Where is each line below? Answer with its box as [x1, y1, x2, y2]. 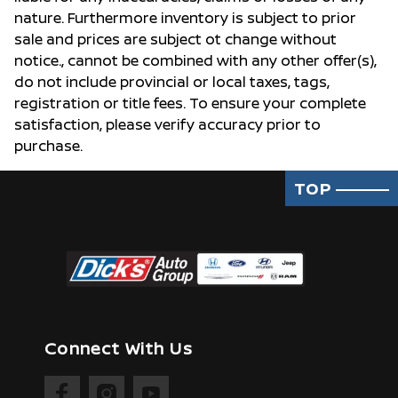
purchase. [14, 136, 83, 156]
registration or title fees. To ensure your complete [14, 93, 366, 114]
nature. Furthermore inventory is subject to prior [14, 8, 356, 28]
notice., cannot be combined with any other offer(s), [14, 51, 377, 71]
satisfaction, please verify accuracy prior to [14, 115, 321, 135]
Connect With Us [44, 336, 193, 360]
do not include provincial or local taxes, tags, [14, 72, 330, 92]
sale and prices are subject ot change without [14, 29, 337, 50]
